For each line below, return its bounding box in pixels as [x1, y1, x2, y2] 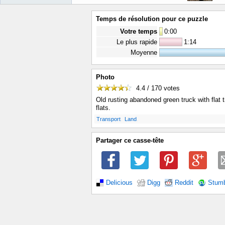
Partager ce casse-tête [96, 137, 164, 145]
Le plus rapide [117, 38, 157, 46]
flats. [96, 104, 110, 112]
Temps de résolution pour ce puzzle [96, 15, 208, 23]
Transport [96, 116, 121, 123]
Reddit [175, 179, 193, 186]
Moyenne [131, 49, 157, 56]
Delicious [106, 179, 133, 186]
